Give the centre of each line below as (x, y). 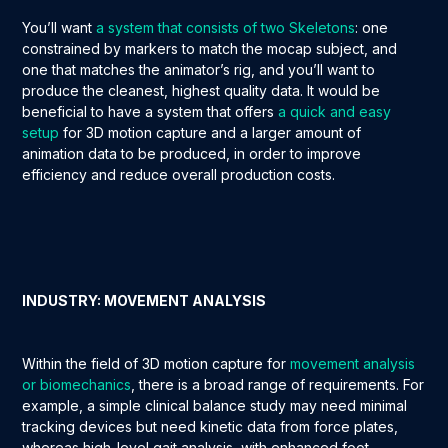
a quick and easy (335, 112)
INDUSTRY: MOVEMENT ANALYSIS (144, 301)
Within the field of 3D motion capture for (156, 364)
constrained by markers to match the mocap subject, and (210, 49)
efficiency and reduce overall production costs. (179, 175)
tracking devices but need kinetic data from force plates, (210, 427)
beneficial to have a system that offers (150, 112)
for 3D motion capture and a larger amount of (210, 133)
